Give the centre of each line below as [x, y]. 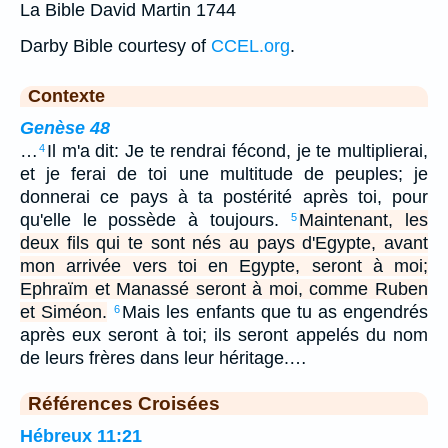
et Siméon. [64, 311]
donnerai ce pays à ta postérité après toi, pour [224, 196]
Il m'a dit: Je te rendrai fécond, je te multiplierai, [237, 150]
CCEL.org [250, 45]
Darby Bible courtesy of [115, 45]
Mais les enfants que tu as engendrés [275, 311]
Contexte [66, 95]
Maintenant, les [364, 219]
